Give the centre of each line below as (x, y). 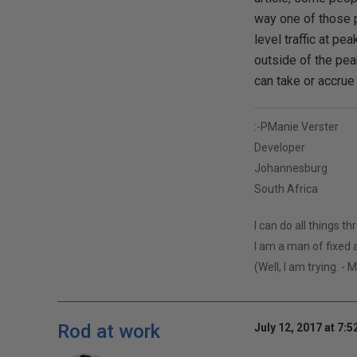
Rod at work (109, 331)
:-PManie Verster (296, 127)
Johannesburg (290, 168)
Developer (279, 147)
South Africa (286, 189)
